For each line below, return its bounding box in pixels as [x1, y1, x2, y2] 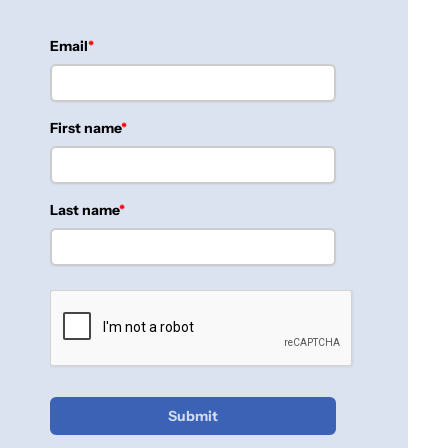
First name [50, 118, 122, 137]
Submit [168, 406, 219, 425]
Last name [50, 200, 120, 219]
